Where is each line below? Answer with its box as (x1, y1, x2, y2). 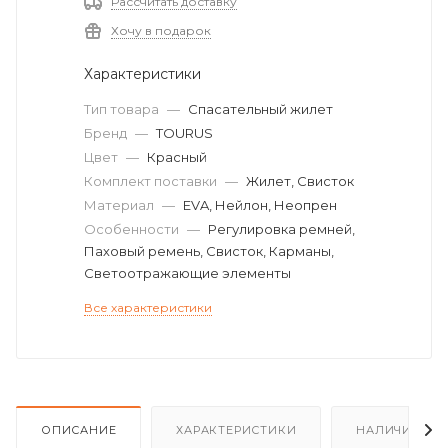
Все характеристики (84, 300, 212, 315)
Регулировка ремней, (208, 221, 355, 237)
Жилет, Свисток (246, 173, 354, 189)
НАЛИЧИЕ (356, 422, 420, 437)
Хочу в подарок (111, 23, 211, 38)
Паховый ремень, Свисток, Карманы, (84, 243, 334, 259)
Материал (84, 197, 157, 213)
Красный (147, 149, 207, 165)
